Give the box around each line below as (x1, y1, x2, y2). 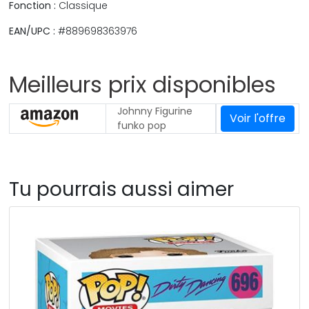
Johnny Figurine (117, 103, 193, 118)
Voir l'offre (230, 110, 286, 126)
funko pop (117, 118, 167, 132)
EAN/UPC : (9, 23, 56, 38)
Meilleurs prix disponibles (9, 68, 277, 100)
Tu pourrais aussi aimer (9, 175, 235, 203)
